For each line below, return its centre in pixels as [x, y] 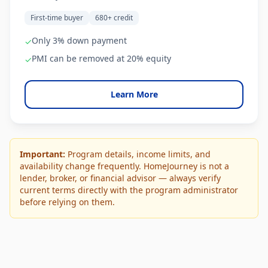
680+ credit [114, 18]
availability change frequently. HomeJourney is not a [124, 166]
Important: [42, 154]
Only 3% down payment [79, 40]
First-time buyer [57, 18]
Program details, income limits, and [138, 154]
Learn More [134, 94]
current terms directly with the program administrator [129, 190]
